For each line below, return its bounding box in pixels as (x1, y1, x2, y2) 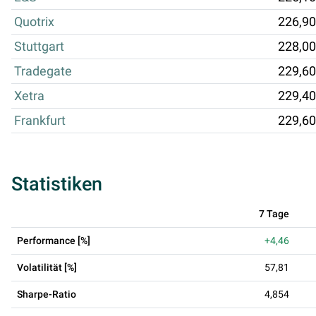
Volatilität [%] (17, 261, 77, 273)
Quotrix (14, 14, 54, 29)
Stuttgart (14, 39, 64, 54)
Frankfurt (14, 113, 66, 128)
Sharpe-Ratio (17, 288, 76, 300)
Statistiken (11, 172, 102, 195)
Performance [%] (17, 234, 90, 246)
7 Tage (259, 207, 289, 219)
